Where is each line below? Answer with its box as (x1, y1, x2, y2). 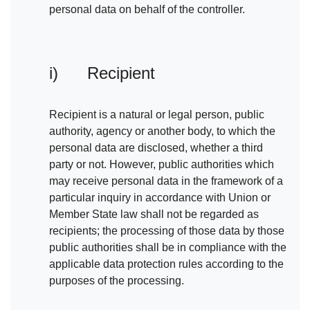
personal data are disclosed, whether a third (49, 142, 263, 154)
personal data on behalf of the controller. (49, 3, 245, 16)
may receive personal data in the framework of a (49, 175, 283, 188)
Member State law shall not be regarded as (49, 208, 259, 221)
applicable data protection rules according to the (49, 258, 284, 271)
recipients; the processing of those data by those (49, 225, 284, 237)
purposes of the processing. (49, 275, 184, 287)
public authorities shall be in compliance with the (49, 241, 286, 254)
